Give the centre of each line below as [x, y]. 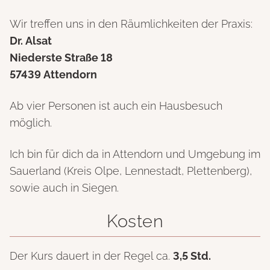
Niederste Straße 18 [61, 58]
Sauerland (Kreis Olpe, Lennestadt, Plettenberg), [131, 171]
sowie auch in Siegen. [64, 188]
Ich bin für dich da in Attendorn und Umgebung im [135, 154]
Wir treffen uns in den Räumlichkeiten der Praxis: [131, 24]
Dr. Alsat [31, 41]
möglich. [31, 123]
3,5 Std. [192, 256]
